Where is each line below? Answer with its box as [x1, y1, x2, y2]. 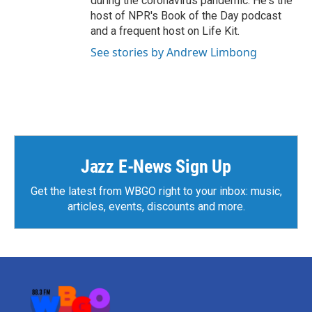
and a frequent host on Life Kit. [91, 24, 240, 38]
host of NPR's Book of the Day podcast [91, 8, 281, 22]
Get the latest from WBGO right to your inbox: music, [30, 184, 282, 198]
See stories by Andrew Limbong [91, 44, 257, 60]
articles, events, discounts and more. [67, 199, 245, 213]
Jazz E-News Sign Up [80, 155, 232, 177]
